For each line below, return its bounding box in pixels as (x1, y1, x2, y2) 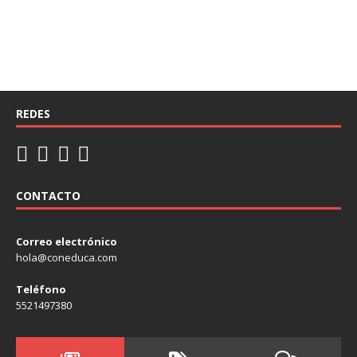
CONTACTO (16, 188, 80, 204)
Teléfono (16, 282, 66, 297)
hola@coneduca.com (16, 250, 117, 265)
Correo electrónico (16, 234, 117, 249)
